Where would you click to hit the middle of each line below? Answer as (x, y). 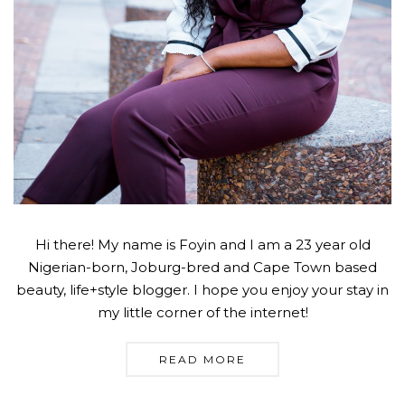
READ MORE (202, 359)
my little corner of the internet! (202, 312)
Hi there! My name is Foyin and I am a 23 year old (202, 244)
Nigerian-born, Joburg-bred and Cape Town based (202, 267)
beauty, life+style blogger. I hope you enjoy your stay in (202, 289)
